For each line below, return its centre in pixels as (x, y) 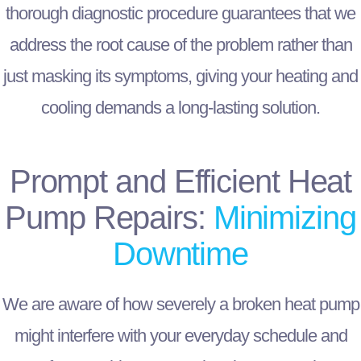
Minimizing (284, 218)
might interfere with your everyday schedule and (180, 336)
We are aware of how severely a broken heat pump (180, 305)
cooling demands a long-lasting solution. (180, 108)
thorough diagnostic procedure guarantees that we (180, 14)
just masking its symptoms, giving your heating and (180, 77)
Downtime (180, 254)
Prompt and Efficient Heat (180, 182)
